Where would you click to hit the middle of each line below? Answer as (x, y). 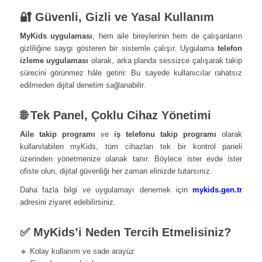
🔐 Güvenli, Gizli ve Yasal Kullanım (117, 17)
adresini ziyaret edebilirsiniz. (68, 202)
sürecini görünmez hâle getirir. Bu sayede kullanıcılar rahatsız (131, 73)
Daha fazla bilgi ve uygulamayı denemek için (106, 189)
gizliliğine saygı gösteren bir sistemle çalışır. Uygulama (119, 48)
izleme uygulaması (54, 60)
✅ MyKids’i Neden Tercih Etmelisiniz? (125, 232)
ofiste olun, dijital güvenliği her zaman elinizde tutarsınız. (116, 171)
